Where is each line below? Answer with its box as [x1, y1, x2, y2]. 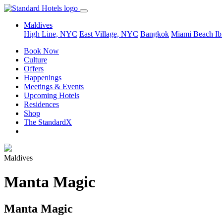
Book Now [24, 47, 59, 55]
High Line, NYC [24, 30, 77, 38]
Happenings [24, 73, 61, 82]
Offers [24, 64, 44, 73]
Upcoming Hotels [24, 91, 79, 100]
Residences [24, 100, 59, 109]
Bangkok [140, 30, 169, 38]
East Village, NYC [79, 30, 138, 38]
